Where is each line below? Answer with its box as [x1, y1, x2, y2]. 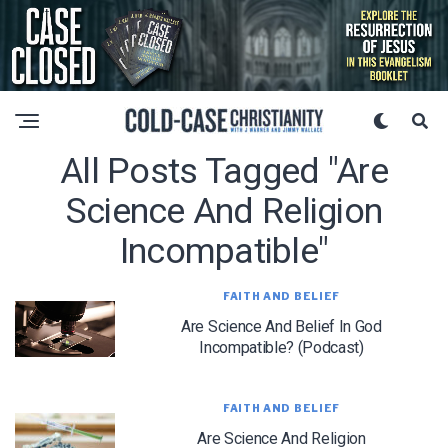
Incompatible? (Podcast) [199, 337, 364, 357]
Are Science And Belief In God [181, 316, 382, 336]
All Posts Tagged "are [60, 149, 388, 192]
